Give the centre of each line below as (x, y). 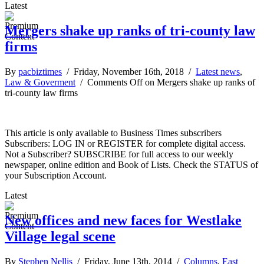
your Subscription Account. (56, 175)
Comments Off (115, 82)
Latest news (218, 71)
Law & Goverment (40, 82)
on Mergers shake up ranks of (199, 82)
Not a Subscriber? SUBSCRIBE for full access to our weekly (119, 154)
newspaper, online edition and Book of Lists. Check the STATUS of (131, 164)
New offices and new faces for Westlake (123, 220)
